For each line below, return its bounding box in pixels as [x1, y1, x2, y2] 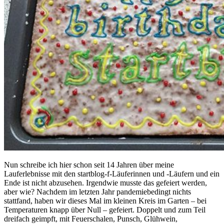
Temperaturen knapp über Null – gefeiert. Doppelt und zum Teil [4, 205, 205, 214]
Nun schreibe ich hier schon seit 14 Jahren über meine [4, 160, 174, 169]
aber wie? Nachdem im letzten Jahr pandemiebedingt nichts [4, 187, 191, 196]
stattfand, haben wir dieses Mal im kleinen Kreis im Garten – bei [4, 196, 206, 205]
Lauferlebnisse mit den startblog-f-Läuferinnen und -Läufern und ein [4, 169, 219, 178]
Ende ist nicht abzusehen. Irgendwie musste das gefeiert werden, [4, 178, 207, 187]
